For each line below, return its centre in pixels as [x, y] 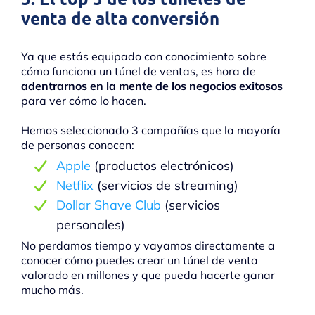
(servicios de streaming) [166, 186]
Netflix [75, 186]
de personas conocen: [78, 145]
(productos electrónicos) [162, 166]
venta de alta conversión [120, 18]
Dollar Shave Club [109, 205]
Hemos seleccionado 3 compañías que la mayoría [151, 130]
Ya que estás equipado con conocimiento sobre [144, 57]
